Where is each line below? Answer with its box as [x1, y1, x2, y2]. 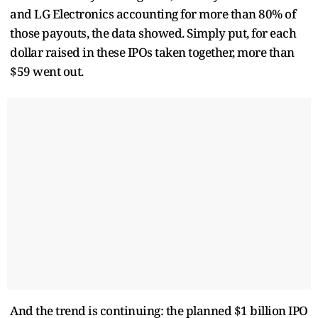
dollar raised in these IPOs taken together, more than [10, 43, 295, 60]
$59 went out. [10, 62, 84, 79]
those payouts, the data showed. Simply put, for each [10, 24, 296, 41]
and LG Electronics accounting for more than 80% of [10, 5, 295, 22]
